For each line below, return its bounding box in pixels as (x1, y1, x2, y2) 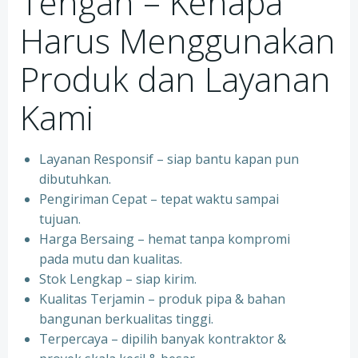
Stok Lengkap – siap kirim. (39, 270, 197, 288)
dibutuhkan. (39, 170, 111, 188)
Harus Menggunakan (20, 18, 336, 63)
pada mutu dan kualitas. (39, 250, 182, 268)
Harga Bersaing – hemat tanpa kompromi (39, 230, 290, 248)
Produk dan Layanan (20, 56, 331, 101)
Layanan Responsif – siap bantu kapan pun (39, 150, 299, 168)
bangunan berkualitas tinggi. (39, 310, 213, 328)
